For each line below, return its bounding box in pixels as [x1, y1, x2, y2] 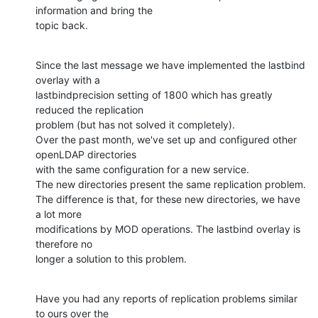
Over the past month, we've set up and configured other [35, 133, 297, 146]
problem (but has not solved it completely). [35, 118, 235, 131]
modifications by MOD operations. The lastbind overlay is [35, 222, 300, 235]
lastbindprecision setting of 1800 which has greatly [35, 88, 273, 101]
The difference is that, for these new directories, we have [35, 192, 300, 205]
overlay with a [35, 73, 100, 86]
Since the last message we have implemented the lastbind [35, 58, 305, 71]
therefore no [35, 237, 92, 250]
